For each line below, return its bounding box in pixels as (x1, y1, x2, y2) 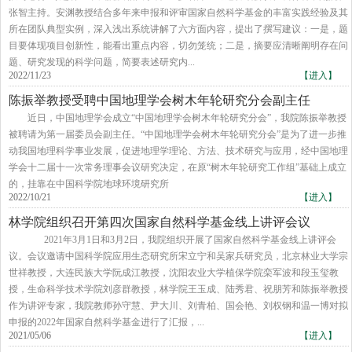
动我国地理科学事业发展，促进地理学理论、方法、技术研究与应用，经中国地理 (9, 145, 348, 156)
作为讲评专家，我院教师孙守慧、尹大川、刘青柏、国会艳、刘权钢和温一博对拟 (9, 300, 348, 311)
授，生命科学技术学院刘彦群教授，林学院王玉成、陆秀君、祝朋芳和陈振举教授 (9, 284, 348, 295)
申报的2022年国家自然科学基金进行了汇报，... (9, 317, 204, 328)
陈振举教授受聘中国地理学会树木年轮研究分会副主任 (9, 93, 310, 107)
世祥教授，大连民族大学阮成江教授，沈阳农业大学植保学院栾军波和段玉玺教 (9, 267, 339, 278)
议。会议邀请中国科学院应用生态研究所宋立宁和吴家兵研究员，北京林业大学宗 (9, 251, 348, 262)
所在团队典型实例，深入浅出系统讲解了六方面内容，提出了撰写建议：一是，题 (9, 24, 348, 35)
